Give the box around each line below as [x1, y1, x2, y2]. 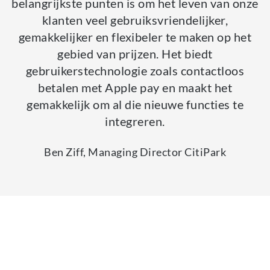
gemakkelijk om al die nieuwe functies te [27, 97, 243, 112]
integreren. [105, 114, 165, 129]
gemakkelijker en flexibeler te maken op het [18, 30, 252, 45]
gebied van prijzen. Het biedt [57, 46, 213, 61]
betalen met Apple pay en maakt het [38, 80, 232, 95]
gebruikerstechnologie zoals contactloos [25, 63, 245, 78]
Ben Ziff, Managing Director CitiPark [44, 145, 226, 159]
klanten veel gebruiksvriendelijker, [42, 13, 228, 28]
